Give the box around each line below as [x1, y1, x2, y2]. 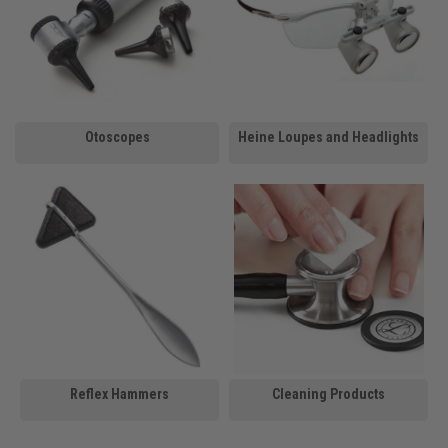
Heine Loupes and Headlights [238, 128, 419, 145]
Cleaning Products [272, 385, 385, 402]
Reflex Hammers [70, 385, 169, 402]
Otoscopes [84, 128, 150, 145]
